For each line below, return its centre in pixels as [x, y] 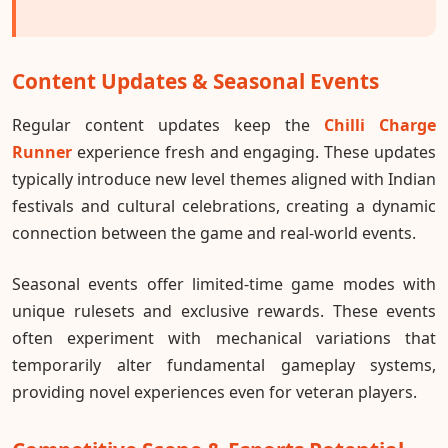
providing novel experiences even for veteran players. [214, 391]
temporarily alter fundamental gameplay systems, [224, 364]
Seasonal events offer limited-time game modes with [224, 283]
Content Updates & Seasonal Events [195, 80]
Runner [42, 151]
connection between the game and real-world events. [214, 232]
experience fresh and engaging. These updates [254, 151]
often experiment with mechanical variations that [224, 337]
